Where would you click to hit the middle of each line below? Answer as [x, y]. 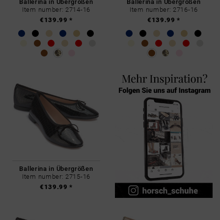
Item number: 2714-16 [56, 9]
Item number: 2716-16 [164, 9]
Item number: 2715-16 [56, 176]
